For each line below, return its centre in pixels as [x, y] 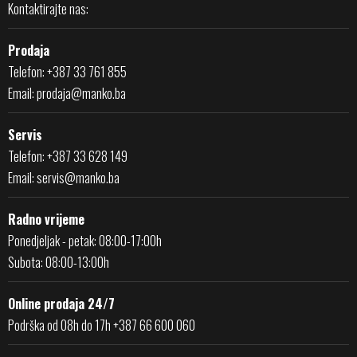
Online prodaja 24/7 [61, 304]
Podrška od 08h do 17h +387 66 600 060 [102, 325]
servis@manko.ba [78, 178]
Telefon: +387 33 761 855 [67, 72]
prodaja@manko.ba [81, 93]
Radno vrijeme [46, 219]
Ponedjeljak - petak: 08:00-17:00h [85, 241]
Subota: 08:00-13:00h [59, 262]
